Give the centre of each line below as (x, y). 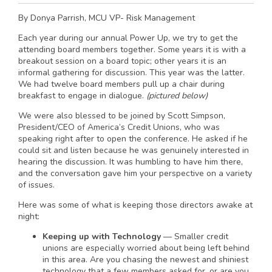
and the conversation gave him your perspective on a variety (135, 173)
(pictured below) (177, 96)
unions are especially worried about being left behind (146, 248)
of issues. (36, 185)
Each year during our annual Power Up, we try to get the (128, 38)
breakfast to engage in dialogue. (82, 96)
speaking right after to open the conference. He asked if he (133, 139)
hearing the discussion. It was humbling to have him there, (131, 162)
